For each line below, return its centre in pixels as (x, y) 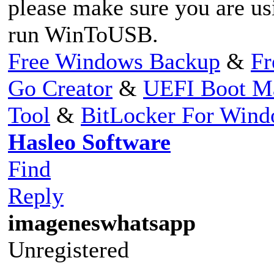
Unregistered (68, 249)
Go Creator (60, 88)
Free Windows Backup (114, 61)
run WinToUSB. (83, 34)
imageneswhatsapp (102, 222)
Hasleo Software (89, 142)
